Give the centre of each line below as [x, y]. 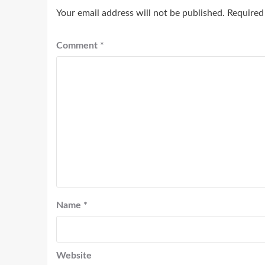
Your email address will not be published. [140, 13]
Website [74, 255]
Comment [78, 45]
